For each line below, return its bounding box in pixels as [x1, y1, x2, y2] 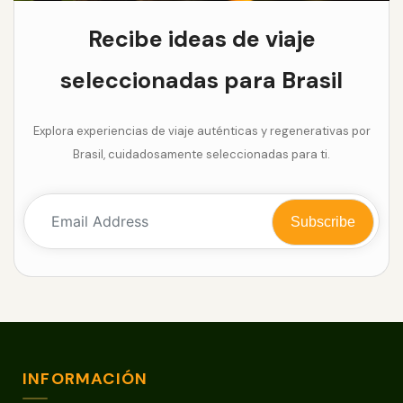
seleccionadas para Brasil [60, 65, 343, 95]
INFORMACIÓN [22, 367, 148, 390]
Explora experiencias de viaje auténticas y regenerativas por [32, 122, 371, 139]
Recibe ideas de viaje [87, 23, 316, 54]
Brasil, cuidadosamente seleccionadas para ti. [73, 146, 330, 162]
